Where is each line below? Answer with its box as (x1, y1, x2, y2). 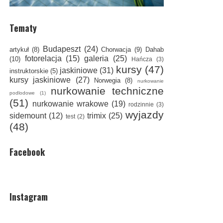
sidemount (9, 111, 46, 120)
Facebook (9, 145, 45, 159)
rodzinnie (128, 101, 154, 108)
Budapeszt (43, 45, 81, 54)
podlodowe (9, 90, 35, 96)
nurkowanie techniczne (50, 85, 164, 97)
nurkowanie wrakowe (32, 100, 109, 109)
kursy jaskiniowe (9, 76, 71, 85)
